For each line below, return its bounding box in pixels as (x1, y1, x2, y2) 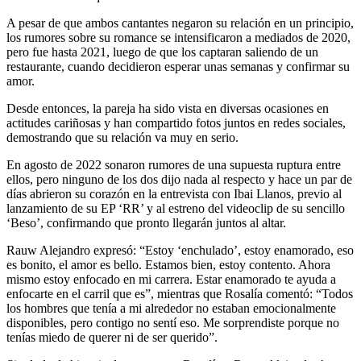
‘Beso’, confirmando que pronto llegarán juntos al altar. (6, 216, 286, 230)
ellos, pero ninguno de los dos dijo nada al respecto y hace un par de (6, 172, 352, 187)
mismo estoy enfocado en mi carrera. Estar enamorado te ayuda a (6, 272, 336, 287)
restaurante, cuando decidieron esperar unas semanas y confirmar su (6, 60, 350, 74)
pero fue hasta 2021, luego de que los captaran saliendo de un (6, 45, 318, 60)
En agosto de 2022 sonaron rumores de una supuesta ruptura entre (6, 158, 341, 172)
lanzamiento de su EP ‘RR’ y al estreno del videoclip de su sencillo (6, 201, 345, 216)
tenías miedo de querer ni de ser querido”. (6, 330, 218, 345)
